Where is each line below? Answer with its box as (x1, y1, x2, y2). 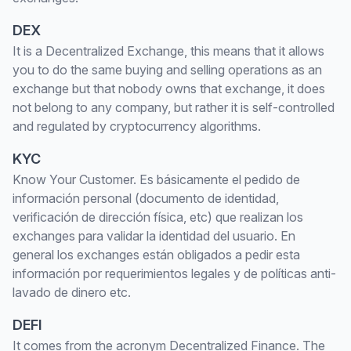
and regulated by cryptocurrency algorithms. (13, 118, 261, 134)
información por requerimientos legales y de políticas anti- (13, 266, 336, 281)
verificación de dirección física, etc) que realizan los (13, 209, 303, 225)
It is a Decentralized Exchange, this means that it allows (13, 43, 324, 59)
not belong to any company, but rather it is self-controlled (13, 100, 335, 115)
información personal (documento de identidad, (13, 190, 279, 206)
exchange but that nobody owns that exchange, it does (13, 81, 325, 96)
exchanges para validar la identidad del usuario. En (13, 228, 295, 244)
